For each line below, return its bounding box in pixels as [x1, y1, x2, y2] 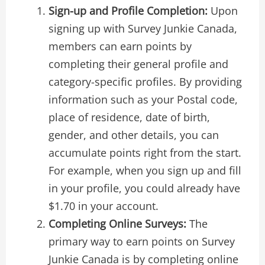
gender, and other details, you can [48, 127, 219, 142]
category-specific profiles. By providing [48, 74, 242, 89]
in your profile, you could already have [48, 180, 240, 195]
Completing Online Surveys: [48, 216, 186, 231]
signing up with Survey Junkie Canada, [48, 21, 237, 35]
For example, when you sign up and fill [48, 163, 241, 177]
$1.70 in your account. [48, 198, 159, 213]
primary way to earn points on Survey [48, 234, 235, 248]
